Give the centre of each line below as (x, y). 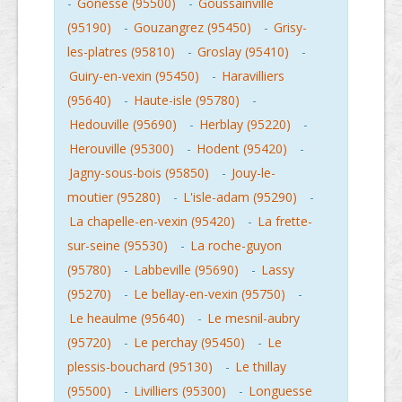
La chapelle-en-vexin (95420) (152, 221)
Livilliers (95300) (180, 391)
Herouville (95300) (122, 149)
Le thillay (261, 367)
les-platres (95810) (121, 52)
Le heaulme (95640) (127, 318)
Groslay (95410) (243, 52)
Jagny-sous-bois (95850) (139, 173)
